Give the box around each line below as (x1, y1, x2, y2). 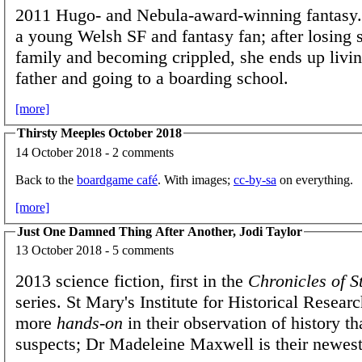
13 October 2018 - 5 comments (15, 243, 174, 258)
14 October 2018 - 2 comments (15, 145, 174, 159)
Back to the (15, 172, 77, 187)
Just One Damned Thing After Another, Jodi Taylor (17, 224, 302, 238)
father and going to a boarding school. (15, 68, 288, 89)
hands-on (57, 313, 123, 334)
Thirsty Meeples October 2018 (17, 126, 182, 141)
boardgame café (77, 172, 158, 187)
